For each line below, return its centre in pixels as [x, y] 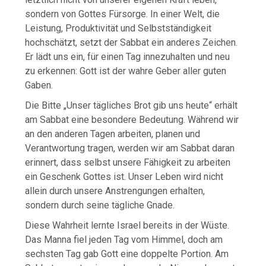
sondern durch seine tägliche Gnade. [100, 205]
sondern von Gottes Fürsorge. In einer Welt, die [123, 14]
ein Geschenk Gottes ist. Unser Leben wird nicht [124, 176]
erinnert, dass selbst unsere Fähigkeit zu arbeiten [128, 162]
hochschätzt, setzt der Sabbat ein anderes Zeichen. [132, 42]
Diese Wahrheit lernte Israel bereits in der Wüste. [127, 225]
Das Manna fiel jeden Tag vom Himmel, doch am [124, 239]
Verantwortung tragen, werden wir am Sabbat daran [130, 148]
